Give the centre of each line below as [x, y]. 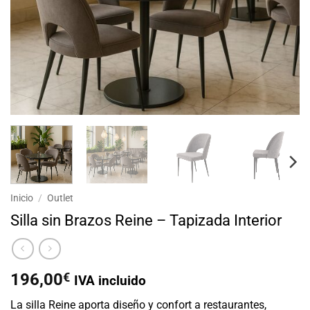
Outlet [61, 198]
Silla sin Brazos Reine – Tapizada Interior [146, 220]
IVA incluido [110, 280]
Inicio [22, 198]
